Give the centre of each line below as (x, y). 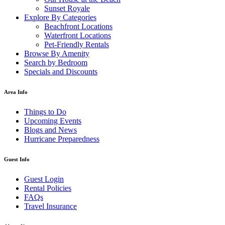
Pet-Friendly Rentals (77, 44)
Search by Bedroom (56, 62)
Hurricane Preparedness (62, 139)
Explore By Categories (60, 17)
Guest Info (17, 159)
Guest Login (44, 179)
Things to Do (45, 111)
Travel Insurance (50, 206)
